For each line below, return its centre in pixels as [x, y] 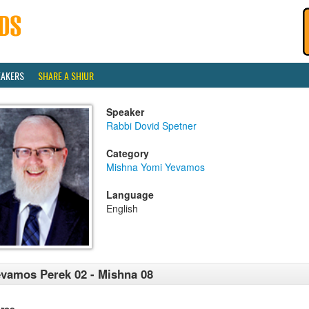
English [122, 208]
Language [130, 195]
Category [128, 153]
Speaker [125, 112]
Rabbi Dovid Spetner [151, 126]
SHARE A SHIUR [66, 76]
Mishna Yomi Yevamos [156, 167]
